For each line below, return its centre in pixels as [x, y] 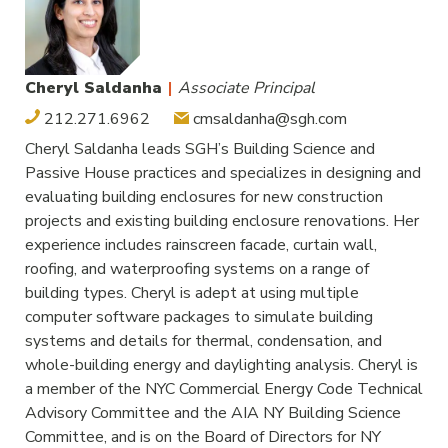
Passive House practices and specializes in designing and [223, 173]
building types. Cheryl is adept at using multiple [192, 293]
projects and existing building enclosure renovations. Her [222, 221]
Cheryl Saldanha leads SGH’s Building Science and [200, 149]
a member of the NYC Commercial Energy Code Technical [224, 389]
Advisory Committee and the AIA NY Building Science [213, 413]
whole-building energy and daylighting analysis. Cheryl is [221, 365]
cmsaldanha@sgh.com [268, 119]
